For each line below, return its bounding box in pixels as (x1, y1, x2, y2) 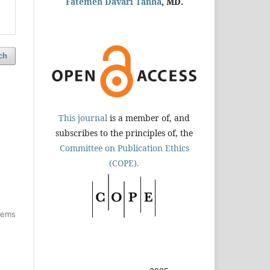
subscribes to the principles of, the (55, 127, 193, 139)
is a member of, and (107, 111, 190, 124)
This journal (58, 111, 107, 124)
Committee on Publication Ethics (59, 142, 189, 154)
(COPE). (109, 157, 139, 169)
